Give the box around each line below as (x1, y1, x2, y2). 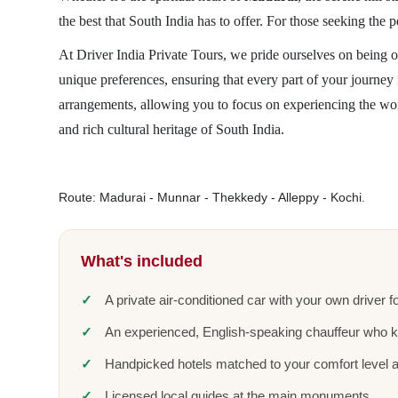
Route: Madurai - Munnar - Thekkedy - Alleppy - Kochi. (58, 190, 365, 204)
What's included (80, 252, 203, 270)
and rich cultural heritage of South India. (58, 122, 284, 137)
